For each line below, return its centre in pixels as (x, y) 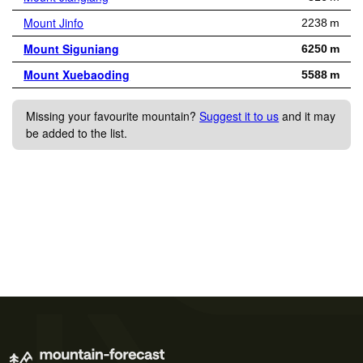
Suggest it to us (239, 115)
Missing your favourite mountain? (113, 115)
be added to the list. (77, 132)
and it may (307, 115)
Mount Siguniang (72, 48)
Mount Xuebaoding (77, 74)
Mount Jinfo (54, 22)
